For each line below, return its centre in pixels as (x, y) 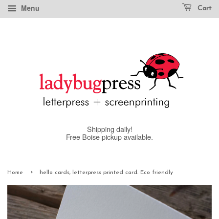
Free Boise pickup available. (109, 137)
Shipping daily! (109, 129)
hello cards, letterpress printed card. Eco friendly (106, 173)
